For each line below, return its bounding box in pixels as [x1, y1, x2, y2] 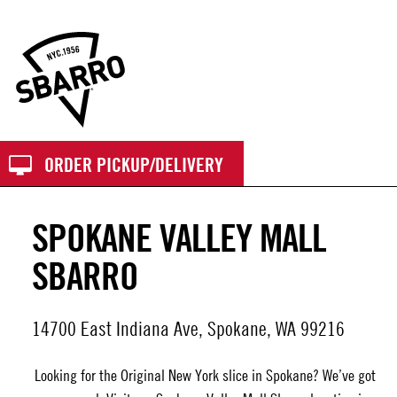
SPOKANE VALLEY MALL [32, 214, 326, 261]
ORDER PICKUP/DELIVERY [44, 152, 223, 176]
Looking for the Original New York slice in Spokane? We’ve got [34, 365, 376, 385]
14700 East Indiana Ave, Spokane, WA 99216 [32, 317, 345, 341]
